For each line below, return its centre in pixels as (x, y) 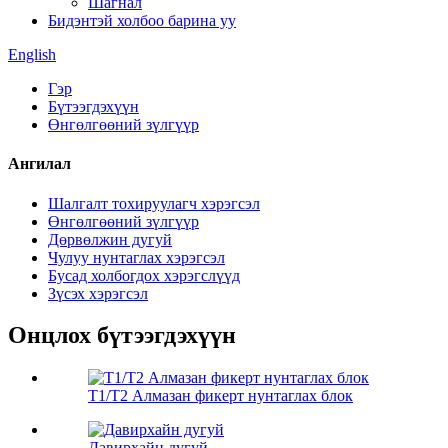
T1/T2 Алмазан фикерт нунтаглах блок (220, 396)
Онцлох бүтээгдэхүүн (122, 335)
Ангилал (39, 164)
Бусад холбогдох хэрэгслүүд (144, 275)
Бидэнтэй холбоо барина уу (142, 20)
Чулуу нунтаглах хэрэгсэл (136, 257)
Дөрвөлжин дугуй (110, 239)
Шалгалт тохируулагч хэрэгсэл (154, 203)
